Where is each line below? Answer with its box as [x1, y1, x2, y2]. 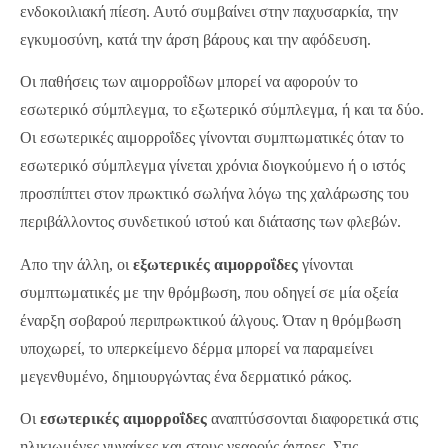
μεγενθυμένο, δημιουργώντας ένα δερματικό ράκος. [20, 367, 352, 385]
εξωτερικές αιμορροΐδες [133, 255, 298, 273]
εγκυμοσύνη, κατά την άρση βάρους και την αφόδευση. [20, 30, 371, 48]
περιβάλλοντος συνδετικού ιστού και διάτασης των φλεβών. [20, 213, 401, 231]
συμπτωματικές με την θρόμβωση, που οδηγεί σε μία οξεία [20, 283, 398, 301]
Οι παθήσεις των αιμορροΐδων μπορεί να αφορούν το [20, 73, 358, 91]
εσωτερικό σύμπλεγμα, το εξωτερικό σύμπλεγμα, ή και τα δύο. [20, 101, 424, 119]
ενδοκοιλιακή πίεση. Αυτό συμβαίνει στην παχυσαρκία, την [20, 2, 398, 20]
